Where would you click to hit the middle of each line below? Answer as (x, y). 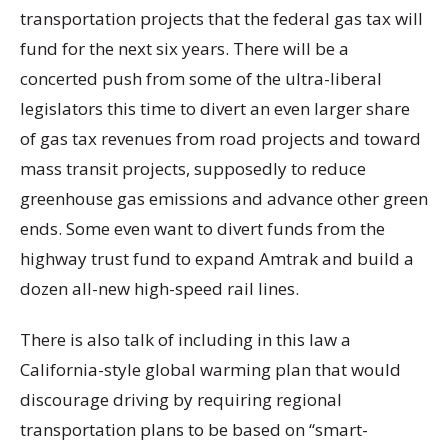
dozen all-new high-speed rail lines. (159, 288)
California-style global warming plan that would (210, 369)
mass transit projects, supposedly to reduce (193, 168)
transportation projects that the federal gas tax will (221, 18)
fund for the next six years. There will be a (184, 48)
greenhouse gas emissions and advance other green (224, 198)
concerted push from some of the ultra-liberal (201, 78)
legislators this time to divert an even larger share (215, 108)
